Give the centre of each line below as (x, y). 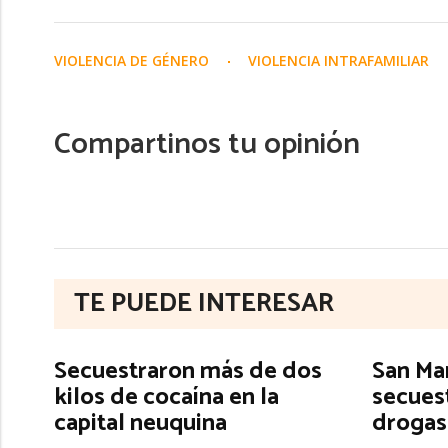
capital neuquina (140, 423)
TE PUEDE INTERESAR (204, 303)
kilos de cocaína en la (166, 397)
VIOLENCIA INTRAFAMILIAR (340, 60)
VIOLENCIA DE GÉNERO (133, 60)
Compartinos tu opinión (207, 144)
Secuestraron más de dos (188, 371)
